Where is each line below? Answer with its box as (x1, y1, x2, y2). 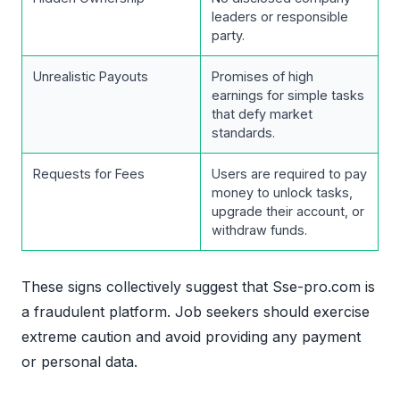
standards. (212, 124, 275, 140)
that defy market (212, 105, 312, 121)
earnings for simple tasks (212, 87, 364, 103)
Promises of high (212, 68, 313, 84)
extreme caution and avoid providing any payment (21, 327, 361, 346)
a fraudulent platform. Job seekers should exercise (21, 302, 370, 321)
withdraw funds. (212, 221, 307, 237)
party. (212, 27, 245, 43)
